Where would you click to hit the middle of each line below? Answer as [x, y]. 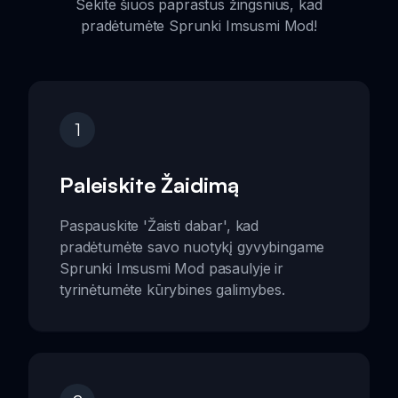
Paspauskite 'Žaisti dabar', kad [159, 225]
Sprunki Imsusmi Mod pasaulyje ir [171, 268]
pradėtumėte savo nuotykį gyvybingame [192, 247]
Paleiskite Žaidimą [150, 184]
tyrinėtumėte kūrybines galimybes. [172, 289]
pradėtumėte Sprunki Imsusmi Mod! [199, 25]
